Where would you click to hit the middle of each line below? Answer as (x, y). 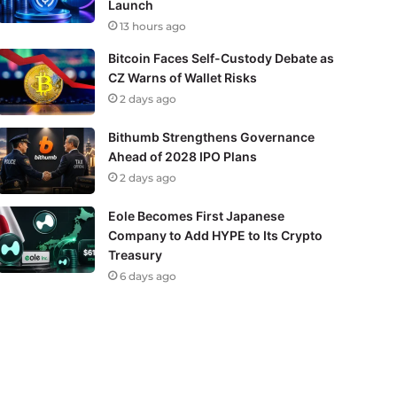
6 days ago (148, 276)
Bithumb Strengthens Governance (211, 136)
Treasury (135, 254)
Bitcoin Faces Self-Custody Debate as (221, 58)
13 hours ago (152, 26)
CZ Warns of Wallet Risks (182, 77)
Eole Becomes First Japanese (196, 215)
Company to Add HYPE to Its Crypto (215, 235)
